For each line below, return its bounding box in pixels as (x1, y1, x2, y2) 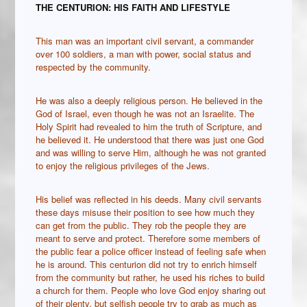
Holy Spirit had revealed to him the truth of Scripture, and (36, 120, 262, 134)
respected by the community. (36, 60, 151, 74)
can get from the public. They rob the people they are (36, 219, 247, 232)
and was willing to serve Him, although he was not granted (36, 146, 267, 160)
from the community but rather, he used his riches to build (36, 271, 265, 284)
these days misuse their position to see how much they (36, 206, 256, 219)
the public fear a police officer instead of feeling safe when (36, 245, 267, 258)
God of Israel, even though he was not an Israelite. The (36, 107, 255, 121)
